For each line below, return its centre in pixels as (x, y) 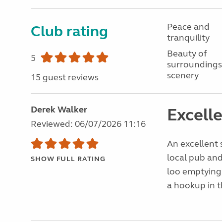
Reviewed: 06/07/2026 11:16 (88, 124)
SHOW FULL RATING (68, 159)
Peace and (188, 27)
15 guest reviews (65, 77)
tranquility (188, 38)
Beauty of (187, 54)
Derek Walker (59, 110)
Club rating (69, 31)
